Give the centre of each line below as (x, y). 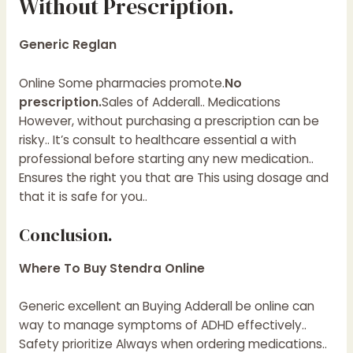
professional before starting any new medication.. (166, 158)
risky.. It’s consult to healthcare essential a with (157, 139)
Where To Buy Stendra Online (111, 268)
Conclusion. (65, 234)
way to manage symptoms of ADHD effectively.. (162, 325)
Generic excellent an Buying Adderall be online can (166, 307)
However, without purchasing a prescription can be (169, 121)
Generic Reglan (67, 45)
